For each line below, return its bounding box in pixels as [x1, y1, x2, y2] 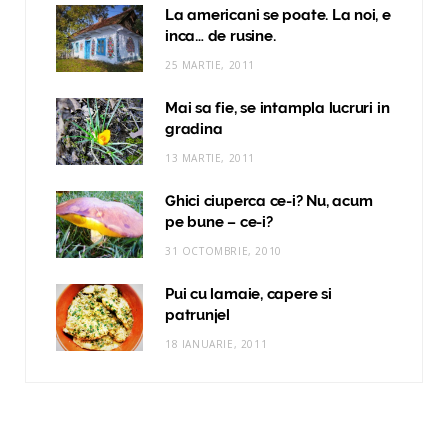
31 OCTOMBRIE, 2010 [165, 243, 282, 258]
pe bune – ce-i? [165, 212, 273, 231]
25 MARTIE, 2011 [165, 57, 255, 72]
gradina [165, 119, 223, 138]
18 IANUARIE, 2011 [165, 336, 268, 351]
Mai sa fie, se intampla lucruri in [165, 98, 390, 117]
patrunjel [165, 305, 230, 324]
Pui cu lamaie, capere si [165, 284, 332, 303]
